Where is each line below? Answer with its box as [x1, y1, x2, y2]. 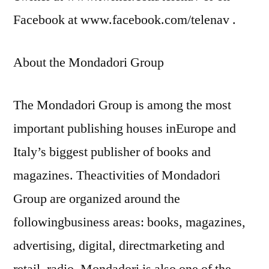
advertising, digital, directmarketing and [13, 237, 225, 254]
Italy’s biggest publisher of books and [13, 143, 211, 160]
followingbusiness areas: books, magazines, [13, 213, 246, 231]
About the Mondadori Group [13, 53, 164, 71]
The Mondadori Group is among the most [13, 96, 231, 113]
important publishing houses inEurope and [13, 119, 236, 137]
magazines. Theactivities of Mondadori [13, 166, 220, 184]
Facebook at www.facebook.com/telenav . [13, 11, 236, 28]
